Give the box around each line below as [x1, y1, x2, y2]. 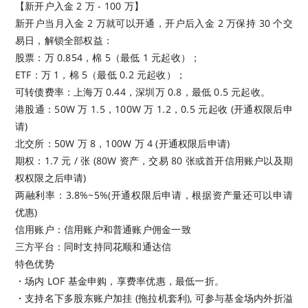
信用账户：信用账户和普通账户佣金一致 [15, 222, 191, 236]
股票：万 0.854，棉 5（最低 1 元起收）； [15, 50, 201, 64]
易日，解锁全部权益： [15, 33, 113, 47]
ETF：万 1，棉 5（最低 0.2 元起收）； [15, 67, 186, 81]
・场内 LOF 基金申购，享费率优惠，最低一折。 [15, 274, 224, 287]
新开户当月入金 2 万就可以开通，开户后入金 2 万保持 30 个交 [15, 16, 293, 30]
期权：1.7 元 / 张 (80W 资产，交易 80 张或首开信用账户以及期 [15, 153, 293, 167]
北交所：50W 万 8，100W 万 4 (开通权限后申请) [15, 136, 230, 150]
